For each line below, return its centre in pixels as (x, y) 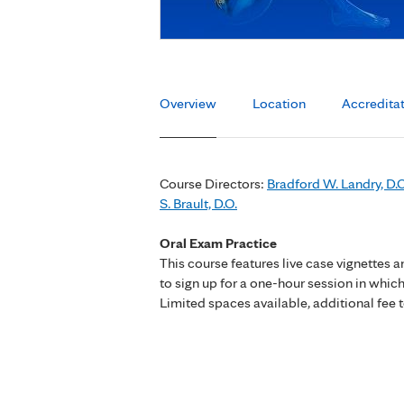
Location (279, 103)
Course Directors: (213, 184)
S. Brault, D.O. (198, 203)
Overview (188, 103)
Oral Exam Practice (220, 243)
